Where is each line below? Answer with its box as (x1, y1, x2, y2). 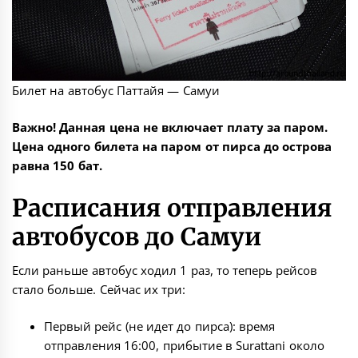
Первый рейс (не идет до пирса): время (44, 318, 275, 335)
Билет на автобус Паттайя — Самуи (12, 82, 220, 98)
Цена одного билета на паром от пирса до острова (12, 138, 332, 155)
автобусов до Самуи (12, 221, 261, 252)
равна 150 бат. (12, 157, 102, 174)
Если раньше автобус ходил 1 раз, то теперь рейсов (12, 261, 318, 278)
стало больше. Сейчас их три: (12, 280, 186, 297)
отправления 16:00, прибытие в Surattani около (44, 337, 324, 354)
